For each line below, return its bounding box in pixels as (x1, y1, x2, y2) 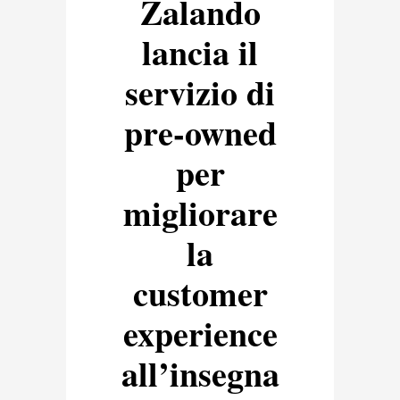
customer (132, 269, 268, 319)
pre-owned (123, 108, 277, 158)
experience (122, 309, 278, 359)
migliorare (122, 188, 278, 238)
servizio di (125, 68, 275, 118)
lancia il (142, 28, 258, 78)
